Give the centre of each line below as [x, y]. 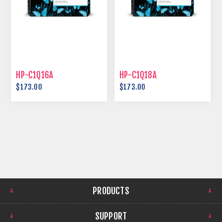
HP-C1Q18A [138, 75]
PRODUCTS [111, 191]
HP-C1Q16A [35, 75]
